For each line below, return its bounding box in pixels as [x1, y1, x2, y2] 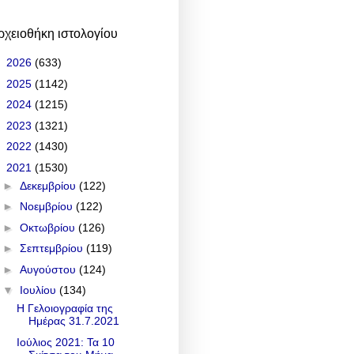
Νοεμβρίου [19, 200, 76, 213]
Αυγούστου [19, 262, 79, 276]
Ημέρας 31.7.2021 [28, 314, 119, 328]
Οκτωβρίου [19, 220, 78, 234]
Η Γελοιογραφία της [16, 302, 113, 315]
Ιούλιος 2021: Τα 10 [16, 335, 115, 348]
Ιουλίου [19, 284, 59, 297]
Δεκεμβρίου [19, 179, 79, 192]
